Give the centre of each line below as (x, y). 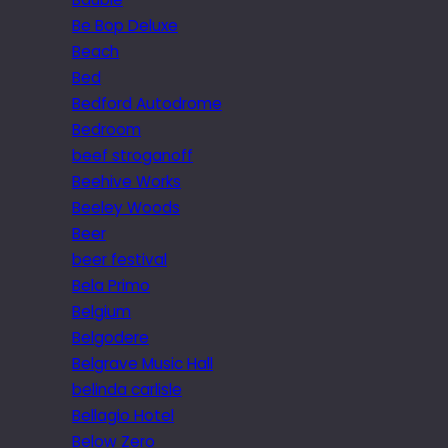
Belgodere (110, 338)
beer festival (119, 260)
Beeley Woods (126, 208)
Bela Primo (111, 286)
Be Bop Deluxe (125, 26)
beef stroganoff (132, 156)
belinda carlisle (127, 390)
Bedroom (106, 130)
